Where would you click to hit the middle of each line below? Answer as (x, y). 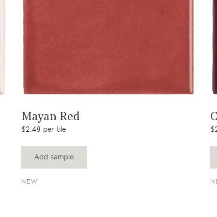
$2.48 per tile (44, 130)
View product (108, 108)
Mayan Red (51, 117)
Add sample (54, 157)
